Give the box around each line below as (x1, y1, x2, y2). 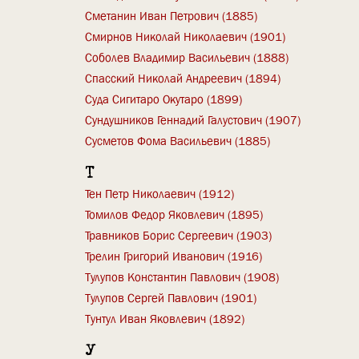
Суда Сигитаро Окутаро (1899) (85, 91, 243, 107)
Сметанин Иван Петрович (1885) (85, 7, 258, 24)
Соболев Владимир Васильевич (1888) (85, 49, 289, 66)
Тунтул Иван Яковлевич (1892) (85, 310, 245, 327)
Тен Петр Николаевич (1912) (85, 185, 235, 202)
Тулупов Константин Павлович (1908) (85, 268, 280, 285)
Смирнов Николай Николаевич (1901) (85, 28, 286, 45)
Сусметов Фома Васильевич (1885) (85, 132, 271, 149)
